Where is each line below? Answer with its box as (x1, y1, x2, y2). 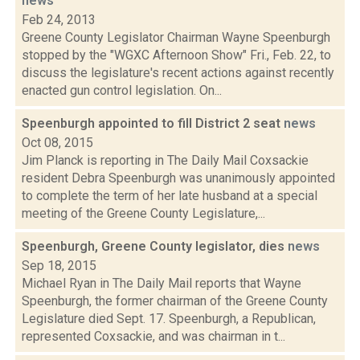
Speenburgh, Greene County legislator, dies (22, 239, 288, 254)
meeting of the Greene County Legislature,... (22, 206, 265, 221)
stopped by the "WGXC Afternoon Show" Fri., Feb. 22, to (22, 47, 331, 63)
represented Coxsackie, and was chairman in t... (22, 329, 285, 344)
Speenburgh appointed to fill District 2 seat (22, 116, 284, 131)
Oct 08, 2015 (22, 135, 93, 150)
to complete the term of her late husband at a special (22, 188, 317, 203)
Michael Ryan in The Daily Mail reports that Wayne (22, 276, 301, 291)
